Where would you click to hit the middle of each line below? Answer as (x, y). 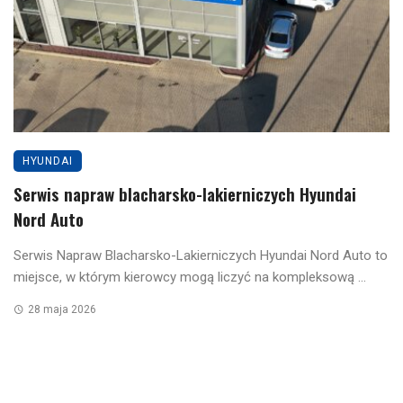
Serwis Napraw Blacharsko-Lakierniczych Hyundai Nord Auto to (201, 256)
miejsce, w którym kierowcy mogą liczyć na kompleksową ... (190, 278)
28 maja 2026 (62, 310)
